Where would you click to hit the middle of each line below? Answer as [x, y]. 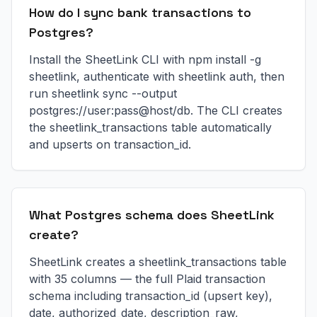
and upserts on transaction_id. [110, 144]
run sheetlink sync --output [103, 93]
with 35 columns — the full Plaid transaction [147, 279]
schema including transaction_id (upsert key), [151, 296]
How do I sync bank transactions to [140, 12]
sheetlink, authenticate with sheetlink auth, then [157, 76]
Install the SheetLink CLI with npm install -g [145, 59]
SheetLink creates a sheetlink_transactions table [158, 262]
